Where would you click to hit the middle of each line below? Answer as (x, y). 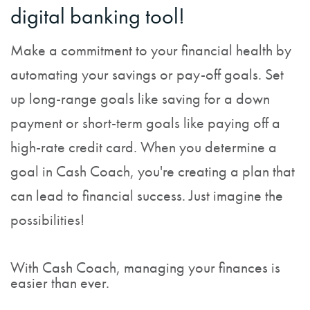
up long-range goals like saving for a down (140, 99)
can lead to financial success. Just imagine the (147, 195)
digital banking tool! (98, 16)
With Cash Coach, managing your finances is (145, 267)
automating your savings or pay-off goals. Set (147, 74)
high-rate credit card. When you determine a (144, 147)
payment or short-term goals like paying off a (145, 123)
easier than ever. (60, 282)
